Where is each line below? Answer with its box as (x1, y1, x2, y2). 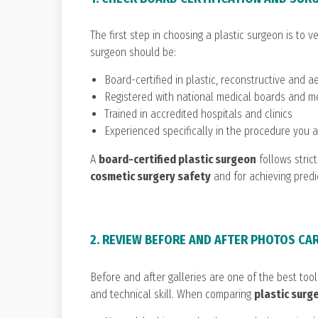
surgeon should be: (90, 45, 176, 60)
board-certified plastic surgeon (99, 153, 256, 167)
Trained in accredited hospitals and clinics (104, 107, 292, 121)
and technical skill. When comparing (90, 287, 254, 301)
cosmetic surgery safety (90, 170, 211, 184)
